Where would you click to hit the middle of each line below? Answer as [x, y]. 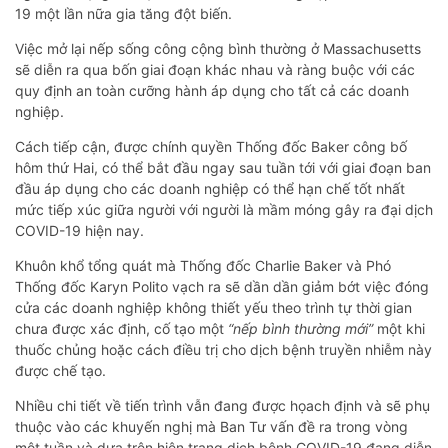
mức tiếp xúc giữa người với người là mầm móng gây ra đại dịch [224, 210]
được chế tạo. [60, 371]
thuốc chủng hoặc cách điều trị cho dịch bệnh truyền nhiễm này [223, 350]
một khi [399, 329]
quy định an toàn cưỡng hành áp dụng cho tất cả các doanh [212, 91]
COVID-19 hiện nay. [79, 231]
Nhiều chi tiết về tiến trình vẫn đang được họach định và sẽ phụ [222, 406]
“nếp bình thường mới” [300, 329]
